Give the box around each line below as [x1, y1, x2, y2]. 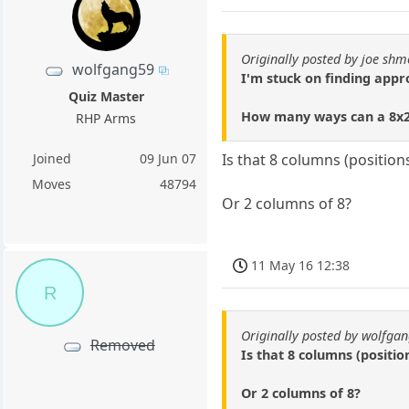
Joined [32, 150, 71, 167]
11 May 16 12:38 [251, 257, 351, 275]
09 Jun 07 [140, 150, 197, 167]
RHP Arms [76, 110, 137, 127]
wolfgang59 [71, 58, 154, 79]
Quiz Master [68, 88, 144, 105]
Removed [89, 335, 155, 356]
